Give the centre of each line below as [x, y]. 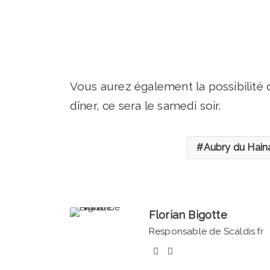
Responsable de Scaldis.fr [206, 231]
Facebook [185, 251]
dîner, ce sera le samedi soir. [145, 105]
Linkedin [195, 251]
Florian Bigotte [188, 215]
